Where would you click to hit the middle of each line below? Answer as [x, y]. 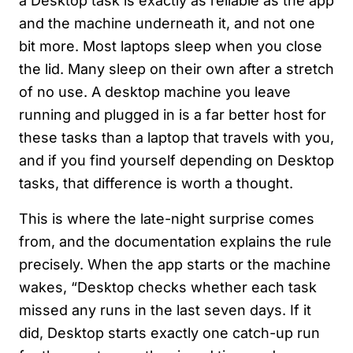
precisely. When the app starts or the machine [175, 265]
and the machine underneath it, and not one [167, 24]
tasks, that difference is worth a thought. [156, 184]
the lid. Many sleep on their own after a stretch [176, 69]
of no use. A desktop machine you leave [155, 92]
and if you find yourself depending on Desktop [176, 161]
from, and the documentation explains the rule [175, 242]
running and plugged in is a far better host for [173, 115]
